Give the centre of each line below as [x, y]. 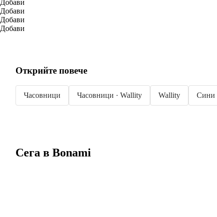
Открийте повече [51, 71]
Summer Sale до [71, 208]
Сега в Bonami [53, 152]
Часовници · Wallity [109, 95]
